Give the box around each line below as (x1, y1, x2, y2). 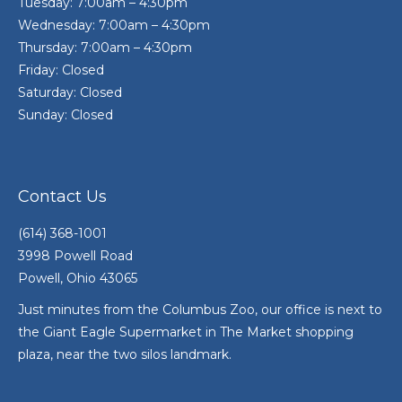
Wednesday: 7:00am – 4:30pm (18, 16, 210, 33)
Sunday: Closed (18, 106, 113, 123)
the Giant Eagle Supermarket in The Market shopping (18, 323, 354, 340)
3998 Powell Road (18, 247, 133, 264)
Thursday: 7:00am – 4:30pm (18, 39, 192, 56)
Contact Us (18, 186, 107, 206)
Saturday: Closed (18, 83, 122, 100)
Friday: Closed (18, 61, 104, 78)
